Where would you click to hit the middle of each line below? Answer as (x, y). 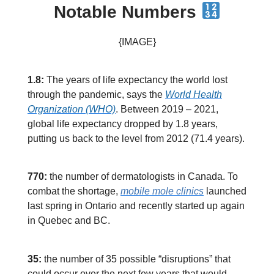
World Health (194, 94)
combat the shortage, (74, 191)
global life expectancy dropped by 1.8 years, (123, 124)
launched (225, 191)
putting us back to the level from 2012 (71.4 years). (136, 139)
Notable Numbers (127, 12)
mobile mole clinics (162, 191)
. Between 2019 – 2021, (167, 109)
